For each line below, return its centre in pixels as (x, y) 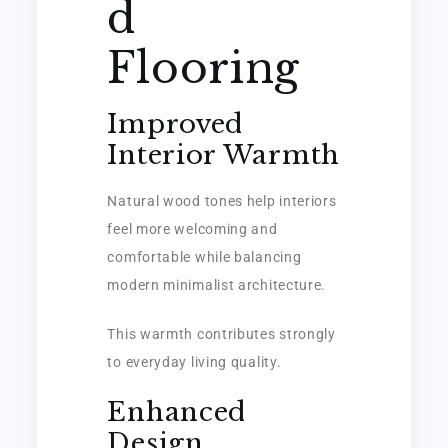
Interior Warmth (223, 154)
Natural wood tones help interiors (222, 200)
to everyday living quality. (194, 361)
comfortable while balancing (204, 256)
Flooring (204, 67)
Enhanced (177, 411)
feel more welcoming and (192, 228)
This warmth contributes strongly (221, 333)
